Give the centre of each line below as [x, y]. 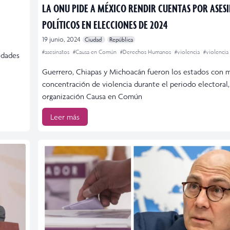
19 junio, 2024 [61, 39]
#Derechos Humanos [146, 52]
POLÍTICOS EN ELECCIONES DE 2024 [105, 24]
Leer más [65, 117]
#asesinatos [56, 52]
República [121, 39]
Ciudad [94, 39]
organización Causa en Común [92, 96]
